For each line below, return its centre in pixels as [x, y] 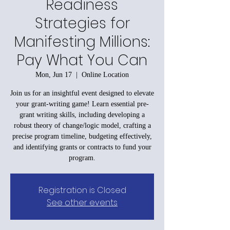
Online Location [105, 74]
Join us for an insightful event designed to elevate [82, 93]
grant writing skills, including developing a [82, 114]
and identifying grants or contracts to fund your [82, 147]
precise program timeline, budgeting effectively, [82, 136]
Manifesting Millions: [82, 42]
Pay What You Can [82, 60]
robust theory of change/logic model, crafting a [82, 125]
